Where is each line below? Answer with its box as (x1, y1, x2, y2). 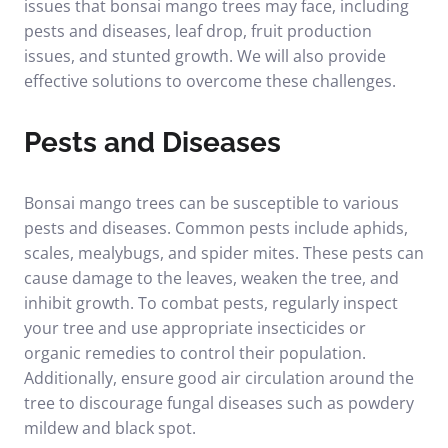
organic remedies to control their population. (24, 342, 366, 364)
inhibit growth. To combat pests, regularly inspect (24, 292, 398, 314)
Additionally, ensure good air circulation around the (24, 367, 414, 389)
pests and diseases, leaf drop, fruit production (24, 20, 372, 42)
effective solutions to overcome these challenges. (24, 70, 396, 92)
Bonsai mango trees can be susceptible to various (24, 192, 399, 214)
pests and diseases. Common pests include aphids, (24, 217, 408, 239)
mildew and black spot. (24, 417, 196, 439)
